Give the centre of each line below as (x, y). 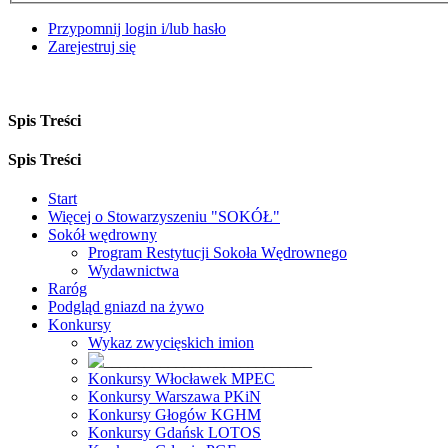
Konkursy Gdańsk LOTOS (174, 433)
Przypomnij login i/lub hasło (137, 29)
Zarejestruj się (92, 47)
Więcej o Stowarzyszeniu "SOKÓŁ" (164, 217)
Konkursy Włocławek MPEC (181, 379)
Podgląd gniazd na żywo (126, 307)
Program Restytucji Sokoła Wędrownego (217, 253)
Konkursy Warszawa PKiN (174, 397)
